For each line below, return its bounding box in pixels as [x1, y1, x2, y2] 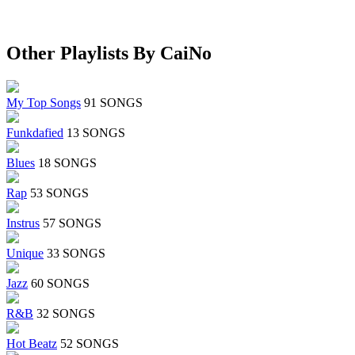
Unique [6, 246, 44, 261]
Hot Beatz [6, 337, 57, 351]
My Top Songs [6, 96, 81, 110]
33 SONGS [47, 246, 105, 261]
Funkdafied [6, 126, 63, 140]
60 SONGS [31, 277, 90, 291]
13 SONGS [67, 126, 125, 140]
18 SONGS [38, 156, 97, 170]
